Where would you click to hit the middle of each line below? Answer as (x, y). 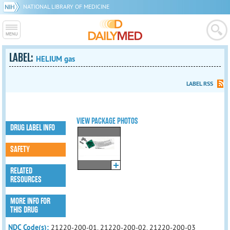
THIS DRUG (24, 210)
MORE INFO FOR (31, 201)
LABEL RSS (199, 84)
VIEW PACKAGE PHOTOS (108, 121)
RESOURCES (26, 180)
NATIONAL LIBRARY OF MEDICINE (66, 6)
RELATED (22, 171)
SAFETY (20, 149)
